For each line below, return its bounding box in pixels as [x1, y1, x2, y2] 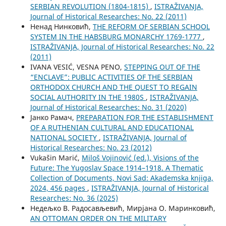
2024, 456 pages [30, 183, 87, 193]
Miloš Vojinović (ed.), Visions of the [81, 153, 199, 163]
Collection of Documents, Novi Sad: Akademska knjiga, [30, 173, 213, 183]
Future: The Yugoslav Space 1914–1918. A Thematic [30, 163, 203, 173]
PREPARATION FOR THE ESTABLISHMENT [76, 112, 213, 123]
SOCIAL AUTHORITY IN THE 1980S [30, 92, 146, 102]
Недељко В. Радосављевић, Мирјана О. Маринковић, [30, 203, 215, 213]
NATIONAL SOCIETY [30, 133, 99, 143]
